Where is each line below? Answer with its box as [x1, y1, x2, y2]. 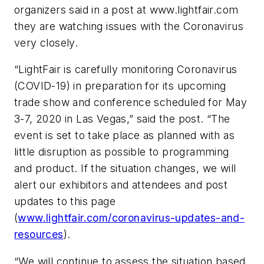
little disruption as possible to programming [14, 146, 229, 159]
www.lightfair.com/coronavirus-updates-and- [18, 212, 245, 225]
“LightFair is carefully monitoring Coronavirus [14, 63, 237, 76]
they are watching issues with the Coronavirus [14, 19, 243, 32]
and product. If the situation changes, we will [14, 162, 236, 175]
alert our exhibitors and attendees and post [14, 179, 228, 192]
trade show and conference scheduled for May [14, 96, 247, 109]
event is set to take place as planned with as [14, 129, 235, 142]
